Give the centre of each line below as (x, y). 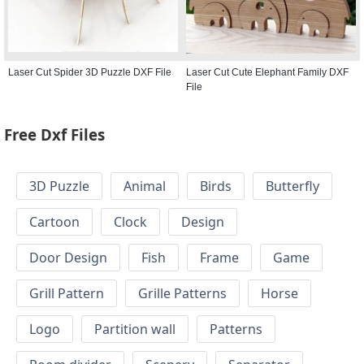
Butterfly (292, 186)
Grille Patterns (182, 294)
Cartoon (54, 222)
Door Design (68, 258)
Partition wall (135, 329)
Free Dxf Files (54, 135)
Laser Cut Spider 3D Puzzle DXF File (90, 72)
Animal (145, 186)
